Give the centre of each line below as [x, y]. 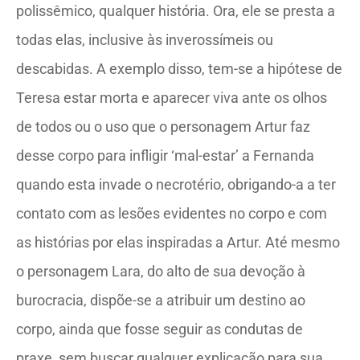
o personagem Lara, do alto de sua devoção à [161, 271]
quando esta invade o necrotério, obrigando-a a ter [176, 184]
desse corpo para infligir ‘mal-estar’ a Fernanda [165, 155]
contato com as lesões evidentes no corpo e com [172, 213]
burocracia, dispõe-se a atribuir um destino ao [161, 300]
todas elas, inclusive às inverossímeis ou [145, 40]
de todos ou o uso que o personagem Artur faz [163, 127]
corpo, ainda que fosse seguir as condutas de [160, 329]
